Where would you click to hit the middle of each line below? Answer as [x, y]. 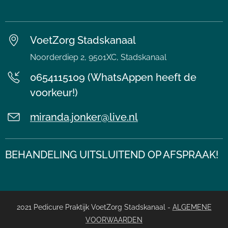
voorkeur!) [54, 93]
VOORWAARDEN [114, 220]
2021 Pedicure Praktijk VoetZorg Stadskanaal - [94, 207]
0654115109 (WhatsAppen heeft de [113, 78]
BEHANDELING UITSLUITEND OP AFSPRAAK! [112, 155]
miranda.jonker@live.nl [84, 117]
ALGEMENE [192, 207]
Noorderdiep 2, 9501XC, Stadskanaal [98, 58]
